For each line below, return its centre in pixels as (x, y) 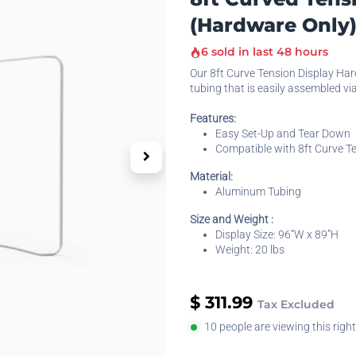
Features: (213, 118)
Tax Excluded (296, 304)
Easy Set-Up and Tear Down (283, 133)
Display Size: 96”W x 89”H (277, 234)
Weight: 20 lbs (250, 250)
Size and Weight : (232, 219)
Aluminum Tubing (258, 192)
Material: (211, 176)
